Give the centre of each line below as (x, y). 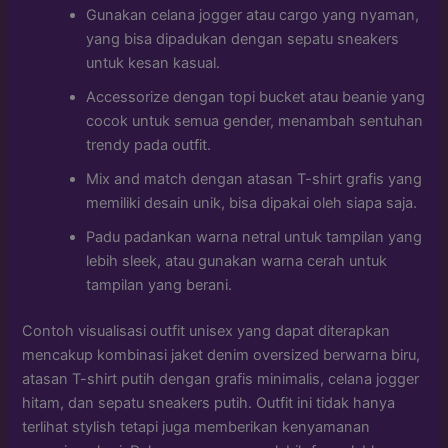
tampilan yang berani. (159, 284)
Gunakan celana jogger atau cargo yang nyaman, (253, 14)
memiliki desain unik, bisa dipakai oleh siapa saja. (252, 202)
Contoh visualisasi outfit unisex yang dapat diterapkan (206, 330)
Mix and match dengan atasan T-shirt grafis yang (254, 178)
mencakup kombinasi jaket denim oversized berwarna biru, (221, 354)
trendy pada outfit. (149, 144)
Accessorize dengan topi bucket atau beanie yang (256, 96)
